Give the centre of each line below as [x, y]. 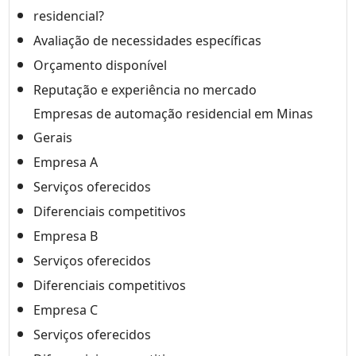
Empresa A [66, 162]
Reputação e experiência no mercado [145, 89]
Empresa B [66, 236]
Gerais [53, 137]
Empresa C [66, 310]
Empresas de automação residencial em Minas [173, 113]
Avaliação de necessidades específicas [147, 40]
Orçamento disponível [100, 65]
